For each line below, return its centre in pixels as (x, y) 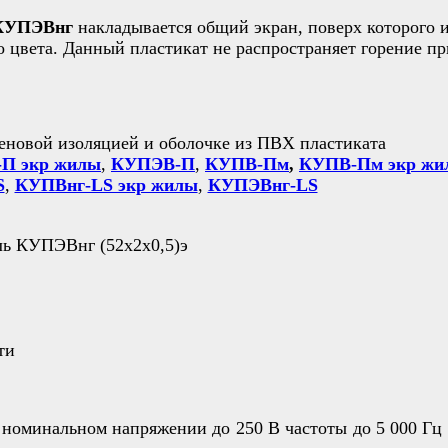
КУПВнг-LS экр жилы (106, 184)
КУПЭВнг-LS (262, 184)
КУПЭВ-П (153, 163)
